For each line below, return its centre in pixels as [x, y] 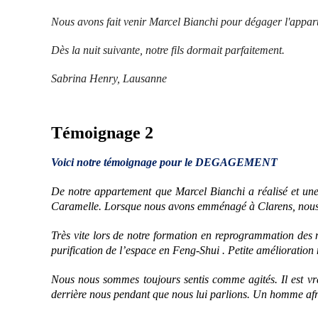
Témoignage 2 [102, 133]
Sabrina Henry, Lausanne [109, 79]
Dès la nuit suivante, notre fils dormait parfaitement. [168, 50]
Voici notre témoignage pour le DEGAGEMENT [164, 163]
